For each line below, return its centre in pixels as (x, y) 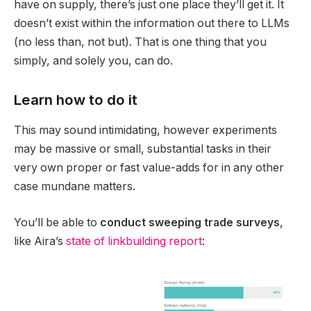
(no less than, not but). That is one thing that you (140, 42)
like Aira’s (40, 241)
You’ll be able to (57, 222)
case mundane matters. (75, 187)
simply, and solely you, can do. (93, 61)
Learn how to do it (76, 100)
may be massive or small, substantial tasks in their (143, 149)
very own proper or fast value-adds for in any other (149, 168)
